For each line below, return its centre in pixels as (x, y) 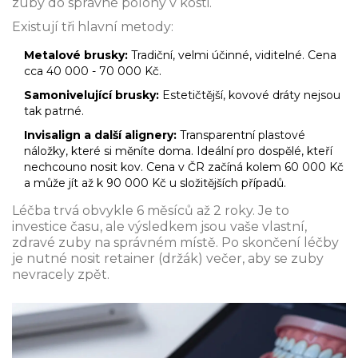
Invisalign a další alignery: (100, 135)
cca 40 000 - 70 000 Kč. (93, 72)
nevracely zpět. (61, 275)
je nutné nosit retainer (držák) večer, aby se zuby (168, 259)
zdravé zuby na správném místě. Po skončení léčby (175, 243)
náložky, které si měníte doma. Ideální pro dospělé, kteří (178, 151)
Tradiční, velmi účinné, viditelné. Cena (232, 56)
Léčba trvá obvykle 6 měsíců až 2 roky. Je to (151, 211)
